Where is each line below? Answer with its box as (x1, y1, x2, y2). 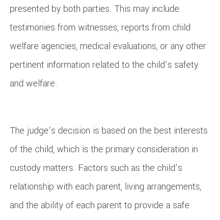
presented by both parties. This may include (10, 2, 179, 16)
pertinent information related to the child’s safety (10, 58, 198, 72)
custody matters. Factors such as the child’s (10, 162, 182, 175)
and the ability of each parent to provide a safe (10, 199, 190, 212)
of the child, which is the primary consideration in (10, 143, 198, 156)
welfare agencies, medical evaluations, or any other (10, 40, 206, 53)
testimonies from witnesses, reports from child (10, 21, 191, 34)
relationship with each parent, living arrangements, (10, 180, 201, 193)
